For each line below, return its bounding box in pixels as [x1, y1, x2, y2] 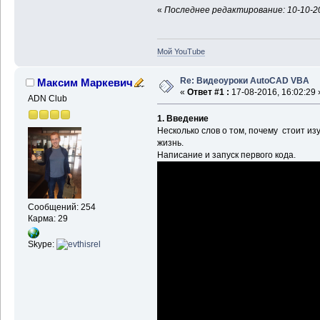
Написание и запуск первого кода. [156, 150, 296, 161]
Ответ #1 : [186, 87, 229, 98]
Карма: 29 [27, 213, 68, 224]
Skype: [27, 239, 56, 249]
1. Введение [156, 114, 209, 124]
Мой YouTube [156, 47, 205, 56]
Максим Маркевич [37, 76, 134, 89]
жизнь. [156, 138, 184, 149]
